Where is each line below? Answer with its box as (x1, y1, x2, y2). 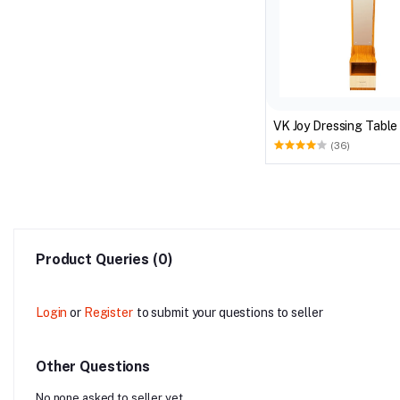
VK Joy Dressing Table (273, 119, 398, 133)
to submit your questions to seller (136, 304, 323, 320)
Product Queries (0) (36, 250, 173, 268)
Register (83, 304, 133, 320)
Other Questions (36, 357, 151, 375)
